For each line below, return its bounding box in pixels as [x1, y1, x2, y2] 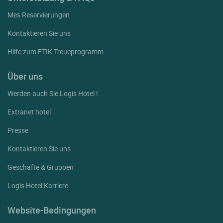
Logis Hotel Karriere [7, 181, 68, 191]
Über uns [7, 70, 43, 83]
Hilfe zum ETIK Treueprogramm [7, 47, 104, 57]
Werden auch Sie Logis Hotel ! [7, 89, 98, 99]
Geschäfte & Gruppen [7, 162, 74, 172]
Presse [7, 125, 28, 135]
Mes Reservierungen [7, 10, 70, 20]
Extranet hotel [7, 107, 51, 117]
